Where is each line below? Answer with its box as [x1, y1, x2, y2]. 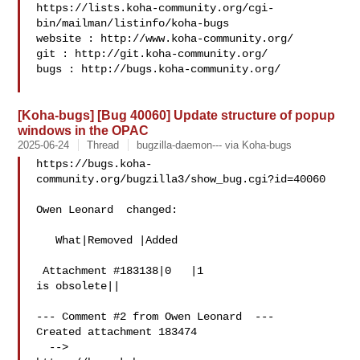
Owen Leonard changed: [36, 203, 178, 216]
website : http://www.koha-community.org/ [36, 32, 294, 45]
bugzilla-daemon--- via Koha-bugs [137, 139, 292, 151]
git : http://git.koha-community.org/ [36, 47, 268, 60]
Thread [87, 139, 120, 151]
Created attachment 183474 [36, 325, 198, 338]
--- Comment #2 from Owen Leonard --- [36, 310, 275, 323]
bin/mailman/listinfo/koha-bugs [36, 17, 230, 30]
